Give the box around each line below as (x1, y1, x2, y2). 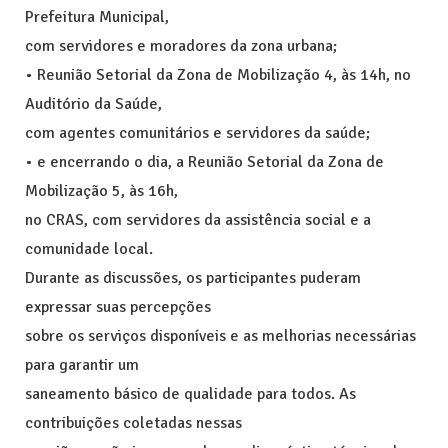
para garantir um (25, 354, 139, 375)
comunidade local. (25, 238, 153, 259)
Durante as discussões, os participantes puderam (25, 267, 361, 288)
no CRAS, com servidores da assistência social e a (25, 209, 371, 230)
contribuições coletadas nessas (25, 412, 242, 433)
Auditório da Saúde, (25, 93, 162, 114)
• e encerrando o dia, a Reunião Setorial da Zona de (25, 151, 384, 172)
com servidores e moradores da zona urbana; (25, 35, 337, 56)
